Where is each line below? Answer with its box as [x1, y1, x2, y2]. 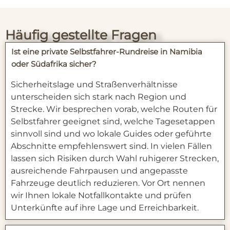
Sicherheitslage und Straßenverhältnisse [11, 80, 178, 90]
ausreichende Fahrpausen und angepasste [11, 166, 188, 176]
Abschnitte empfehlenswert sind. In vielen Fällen [11, 141, 212, 151]
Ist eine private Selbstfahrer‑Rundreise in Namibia [11, 47, 202, 57]
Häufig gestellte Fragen [5, 27, 157, 43]
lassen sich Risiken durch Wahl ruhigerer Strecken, [11, 154, 219, 164]
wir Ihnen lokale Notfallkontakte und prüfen [11, 190, 191, 201]
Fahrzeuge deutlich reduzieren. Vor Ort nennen [11, 178, 205, 188]
